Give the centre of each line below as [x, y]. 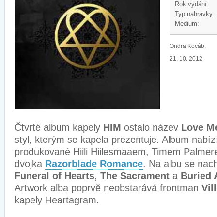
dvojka [30, 164]
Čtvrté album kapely [59, 127]
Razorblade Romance [94, 164]
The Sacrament [136, 176]
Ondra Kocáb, [188, 46]
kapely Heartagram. [57, 200]
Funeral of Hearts [54, 176]
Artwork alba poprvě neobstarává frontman [108, 188]
